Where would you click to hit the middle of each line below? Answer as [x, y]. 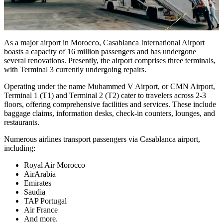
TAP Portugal [45, 201]
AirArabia [40, 174]
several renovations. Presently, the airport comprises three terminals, [110, 60]
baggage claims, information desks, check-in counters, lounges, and [110, 113]
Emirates [38, 183]
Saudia [35, 192]
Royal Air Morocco [55, 165]
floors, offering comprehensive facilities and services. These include [110, 104]
